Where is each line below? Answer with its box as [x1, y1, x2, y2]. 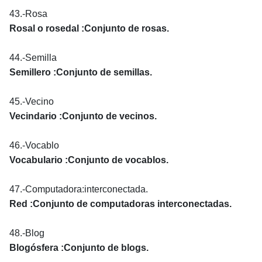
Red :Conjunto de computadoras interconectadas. [9, 198, 232, 209]
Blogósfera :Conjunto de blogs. [9, 242, 149, 253]
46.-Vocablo [9, 140, 59, 150]
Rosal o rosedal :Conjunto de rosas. [9, 23, 169, 33]
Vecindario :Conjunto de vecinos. [9, 111, 157, 121]
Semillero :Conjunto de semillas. [9, 67, 152, 77]
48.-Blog [9, 227, 44, 238]
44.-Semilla [9, 52, 57, 63]
